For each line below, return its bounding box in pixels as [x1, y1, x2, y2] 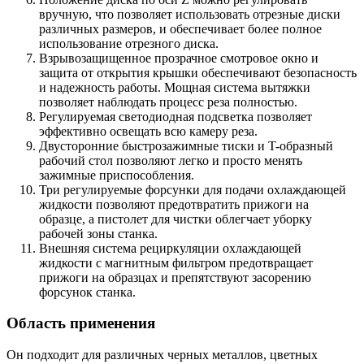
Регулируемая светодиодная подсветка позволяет [39, 109, 312, 123]
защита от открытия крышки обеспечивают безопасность [39, 65, 357, 80]
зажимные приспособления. [39, 167, 194, 182]
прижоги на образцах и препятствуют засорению [39, 270, 311, 284]
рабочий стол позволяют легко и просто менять [39, 153, 302, 167]
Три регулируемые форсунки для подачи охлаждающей [39, 182, 346, 197]
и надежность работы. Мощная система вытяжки [39, 80, 310, 94]
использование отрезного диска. [39, 36, 219, 50]
